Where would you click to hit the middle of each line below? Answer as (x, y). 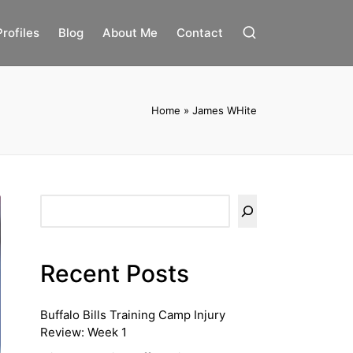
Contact (199, 33)
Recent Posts (115, 273)
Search (60, 204)
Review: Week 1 (84, 332)
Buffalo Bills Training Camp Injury (133, 314)
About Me (130, 33)
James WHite (225, 110)
